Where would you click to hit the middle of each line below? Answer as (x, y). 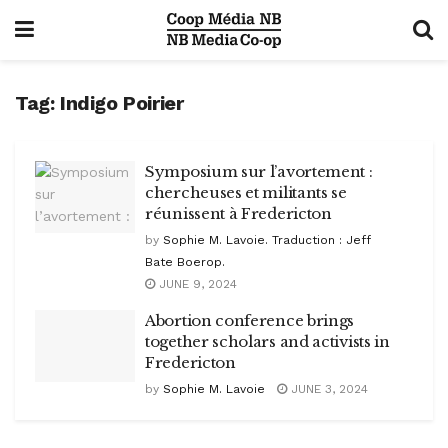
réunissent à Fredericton (238, 213)
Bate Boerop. (185, 262)
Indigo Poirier (122, 103)
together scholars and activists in (267, 341)
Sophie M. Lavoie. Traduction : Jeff (267, 240)
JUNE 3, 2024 (327, 389)
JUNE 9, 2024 (196, 284)
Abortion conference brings (250, 320)
